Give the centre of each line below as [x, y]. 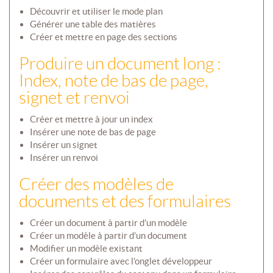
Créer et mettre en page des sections [103, 37]
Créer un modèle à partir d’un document [108, 236]
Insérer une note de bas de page [93, 132]
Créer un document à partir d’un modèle [108, 223]
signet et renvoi [74, 98]
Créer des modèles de [96, 185]
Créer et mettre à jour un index [91, 119]
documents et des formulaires [125, 202]
